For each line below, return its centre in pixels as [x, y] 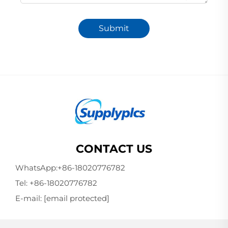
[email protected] [77, 198]
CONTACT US [114, 149]
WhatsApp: [36, 167]
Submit [114, 28]
